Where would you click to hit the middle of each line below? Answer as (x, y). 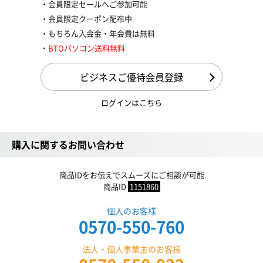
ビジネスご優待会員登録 (131, 77)
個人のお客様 (131, 211)
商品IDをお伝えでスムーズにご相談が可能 (131, 175)
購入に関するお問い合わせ (68, 144)
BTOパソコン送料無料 (87, 48)
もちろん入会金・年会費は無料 (102, 33)
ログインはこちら (131, 102)
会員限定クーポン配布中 (90, 18)
